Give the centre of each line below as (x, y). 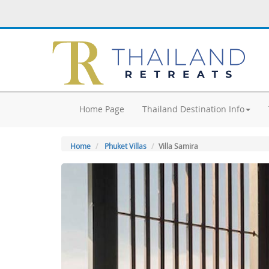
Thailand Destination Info (193, 109)
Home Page (102, 109)
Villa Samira (178, 146)
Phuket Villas (125, 146)
